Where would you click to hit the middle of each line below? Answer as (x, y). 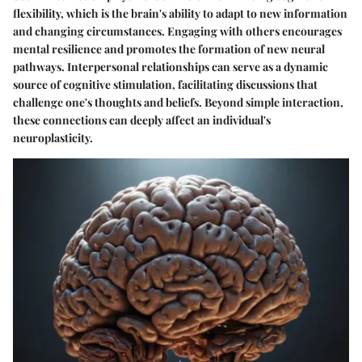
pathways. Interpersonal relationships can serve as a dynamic (170, 67)
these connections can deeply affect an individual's (142, 120)
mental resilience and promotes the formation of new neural (169, 49)
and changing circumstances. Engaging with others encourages (177, 32)
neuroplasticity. (53, 138)
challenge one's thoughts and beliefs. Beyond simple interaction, (178, 103)
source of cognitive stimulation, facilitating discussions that (165, 85)
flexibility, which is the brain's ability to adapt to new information (180, 14)
